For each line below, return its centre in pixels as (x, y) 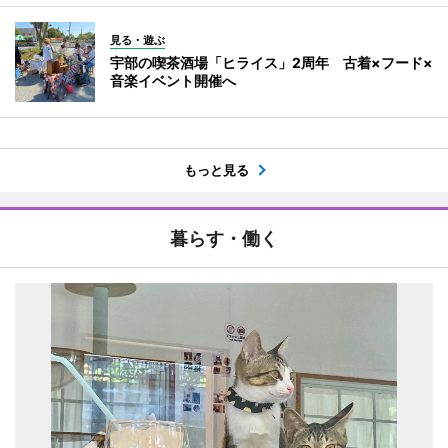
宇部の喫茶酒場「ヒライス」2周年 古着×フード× (271, 62)
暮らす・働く (224, 238)
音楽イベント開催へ (173, 80)
